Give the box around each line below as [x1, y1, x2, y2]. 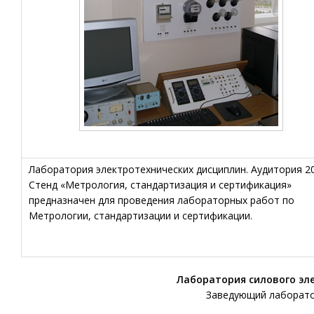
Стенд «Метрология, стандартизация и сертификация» [29, 178, 292, 191]
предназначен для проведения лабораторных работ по [29, 193, 294, 207]
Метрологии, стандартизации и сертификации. [29, 209, 252, 222]
